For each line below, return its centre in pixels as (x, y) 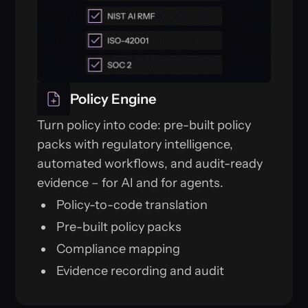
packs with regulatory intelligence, (135, 145)
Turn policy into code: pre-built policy (144, 125)
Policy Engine (113, 99)
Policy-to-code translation (132, 205)
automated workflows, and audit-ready (150, 164)
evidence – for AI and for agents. (131, 183)
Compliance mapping (119, 249)
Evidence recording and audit (141, 271)
